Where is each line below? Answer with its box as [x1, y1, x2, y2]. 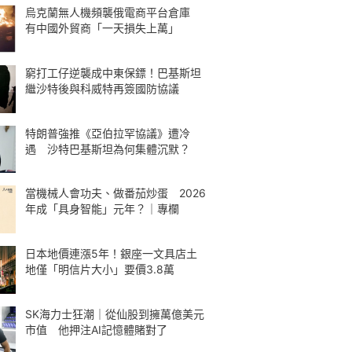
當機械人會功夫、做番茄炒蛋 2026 [25, 186, 206, 200]
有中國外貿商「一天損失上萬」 [25, 21, 179, 35]
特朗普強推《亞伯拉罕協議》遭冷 [25, 126, 190, 140]
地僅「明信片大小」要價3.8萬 [25, 262, 174, 276]
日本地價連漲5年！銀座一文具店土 [25, 247, 197, 260]
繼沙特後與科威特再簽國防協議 [25, 81, 179, 95]
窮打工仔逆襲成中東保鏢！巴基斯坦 [25, 65, 201, 79]
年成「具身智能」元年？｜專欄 [25, 202, 179, 216]
